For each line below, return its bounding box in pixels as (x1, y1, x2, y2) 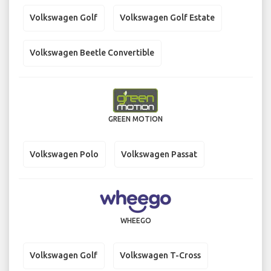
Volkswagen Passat (121, 149, 197, 159)
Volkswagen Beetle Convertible (30, 48, 154, 58)
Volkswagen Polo (30, 149, 99, 159)
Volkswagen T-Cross (120, 250, 201, 261)
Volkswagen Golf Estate (120, 13, 215, 23)
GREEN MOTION (108, 115, 163, 123)
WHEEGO (120, 216, 151, 224)
